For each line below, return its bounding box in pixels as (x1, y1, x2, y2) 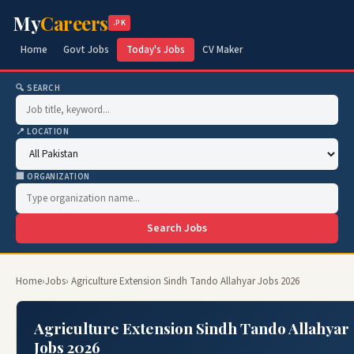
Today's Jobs (126, 43, 185, 57)
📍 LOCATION (16, 126, 70, 137)
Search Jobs (147, 220, 207, 236)
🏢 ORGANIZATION (16, 171, 90, 183)
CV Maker (202, 43, 243, 57)
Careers (40, 10, 108, 36)
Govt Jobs (63, 43, 109, 57)
